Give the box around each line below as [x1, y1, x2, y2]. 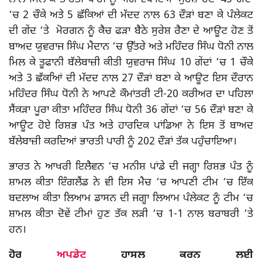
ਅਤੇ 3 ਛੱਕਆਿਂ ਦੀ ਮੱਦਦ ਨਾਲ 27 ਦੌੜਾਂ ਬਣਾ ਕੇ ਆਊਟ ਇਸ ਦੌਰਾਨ [9, 71, 253, 85]
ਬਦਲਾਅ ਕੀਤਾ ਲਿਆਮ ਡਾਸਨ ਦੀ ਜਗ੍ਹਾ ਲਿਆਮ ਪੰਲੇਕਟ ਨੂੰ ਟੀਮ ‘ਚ [9, 191, 253, 205]
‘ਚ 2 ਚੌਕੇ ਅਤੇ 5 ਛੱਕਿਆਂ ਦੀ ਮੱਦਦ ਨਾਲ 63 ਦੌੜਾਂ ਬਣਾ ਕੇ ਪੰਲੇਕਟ [9, 8, 253, 22]
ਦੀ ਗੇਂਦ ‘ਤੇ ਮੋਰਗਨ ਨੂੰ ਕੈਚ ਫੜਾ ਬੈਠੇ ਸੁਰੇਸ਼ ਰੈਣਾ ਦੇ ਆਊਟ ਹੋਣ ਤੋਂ [9, 24, 253, 38]
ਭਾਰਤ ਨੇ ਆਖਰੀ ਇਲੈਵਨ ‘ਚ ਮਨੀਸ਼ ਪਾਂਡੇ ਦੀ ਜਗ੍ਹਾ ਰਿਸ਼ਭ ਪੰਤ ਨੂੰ [9, 160, 253, 174]
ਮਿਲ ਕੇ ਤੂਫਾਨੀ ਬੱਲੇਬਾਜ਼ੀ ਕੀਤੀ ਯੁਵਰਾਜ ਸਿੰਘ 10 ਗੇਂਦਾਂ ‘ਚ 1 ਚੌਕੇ [9, 56, 253, 70]
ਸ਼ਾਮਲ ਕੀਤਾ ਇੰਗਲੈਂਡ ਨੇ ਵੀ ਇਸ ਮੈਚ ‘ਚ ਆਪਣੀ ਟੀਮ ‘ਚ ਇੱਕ [9, 175, 253, 189]
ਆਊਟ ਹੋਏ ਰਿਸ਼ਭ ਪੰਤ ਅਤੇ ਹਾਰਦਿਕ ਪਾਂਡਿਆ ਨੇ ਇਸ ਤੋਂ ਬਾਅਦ [9, 119, 253, 133]
